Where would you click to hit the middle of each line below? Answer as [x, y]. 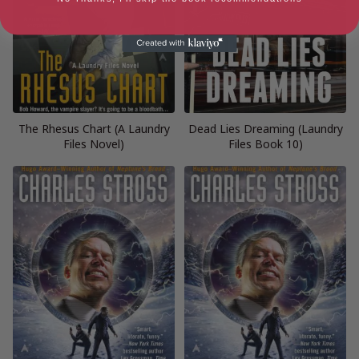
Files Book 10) [265, 143]
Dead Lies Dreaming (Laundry [265, 128]
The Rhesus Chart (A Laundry [94, 128]
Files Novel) [94, 143]
